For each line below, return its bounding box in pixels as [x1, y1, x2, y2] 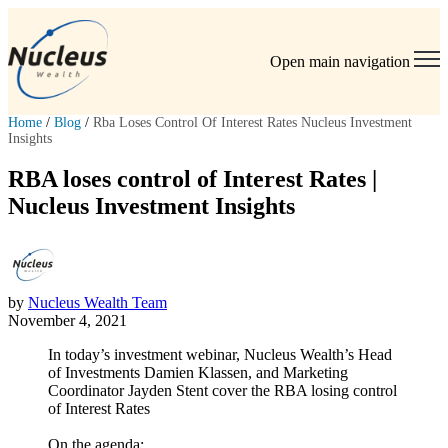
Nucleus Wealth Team [28, 294, 167, 312]
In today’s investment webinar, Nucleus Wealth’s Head [48, 346, 392, 364]
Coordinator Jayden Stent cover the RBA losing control [48, 382, 397, 400]
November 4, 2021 [8, 312, 127, 330]
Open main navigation [270, 53, 410, 71]
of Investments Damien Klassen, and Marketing [48, 364, 348, 382]
